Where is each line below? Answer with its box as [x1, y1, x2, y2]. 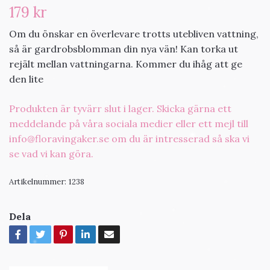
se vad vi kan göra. [9, 147, 96, 160]
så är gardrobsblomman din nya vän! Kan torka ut [9, 42, 238, 55]
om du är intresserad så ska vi [109, 132, 250, 145]
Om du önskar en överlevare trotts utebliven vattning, [9, 27, 259, 40]
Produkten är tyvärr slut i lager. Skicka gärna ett [9, 102, 231, 115]
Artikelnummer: [9, 176, 66, 187]
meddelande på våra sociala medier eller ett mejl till [9, 117, 248, 130]
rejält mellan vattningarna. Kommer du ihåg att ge [9, 57, 242, 70]
